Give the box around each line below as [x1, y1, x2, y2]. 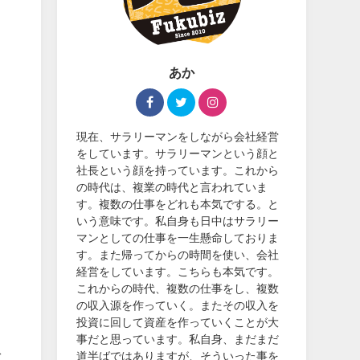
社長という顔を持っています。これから [76, 164, 280, 176]
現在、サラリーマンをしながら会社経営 [76, 130, 280, 142]
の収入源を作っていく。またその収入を [76, 299, 280, 311]
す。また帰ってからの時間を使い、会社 [76, 248, 280, 260]
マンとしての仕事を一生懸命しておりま [76, 231, 280, 243]
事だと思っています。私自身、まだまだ [76, 333, 280, 345]
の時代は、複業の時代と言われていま [76, 181, 268, 193]
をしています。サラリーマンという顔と [76, 147, 280, 159]
